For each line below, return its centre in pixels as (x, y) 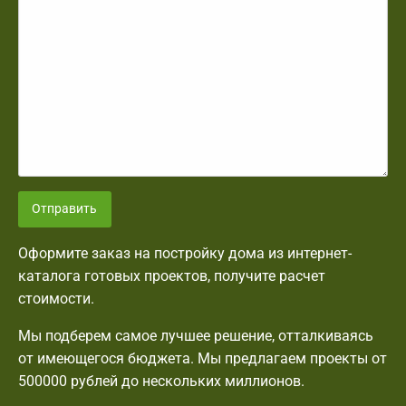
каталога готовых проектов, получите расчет (172, 276)
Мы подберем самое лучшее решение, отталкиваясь (196, 336)
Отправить (65, 209)
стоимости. (56, 299)
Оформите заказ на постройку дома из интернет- (185, 254)
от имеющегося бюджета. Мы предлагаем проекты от (203, 359)
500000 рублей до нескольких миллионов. (161, 382)
